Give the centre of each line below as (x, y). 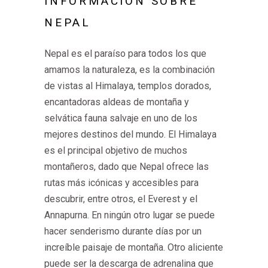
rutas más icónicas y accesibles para (121, 183)
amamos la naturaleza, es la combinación (130, 70)
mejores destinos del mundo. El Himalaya (130, 134)
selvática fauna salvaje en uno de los (121, 118)
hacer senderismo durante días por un (123, 231)
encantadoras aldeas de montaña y (117, 102)
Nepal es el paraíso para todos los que (125, 54)
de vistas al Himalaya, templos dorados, (128, 86)
